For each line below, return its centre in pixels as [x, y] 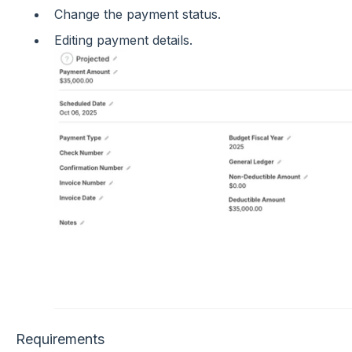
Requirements [60, 339]
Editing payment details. [123, 40]
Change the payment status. [137, 14]
